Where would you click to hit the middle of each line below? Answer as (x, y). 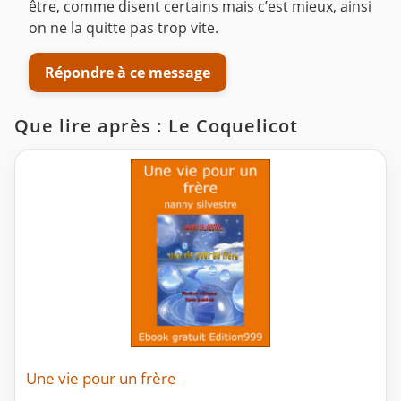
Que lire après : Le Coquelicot (156, 126)
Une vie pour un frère (101, 379)
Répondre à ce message (128, 72)
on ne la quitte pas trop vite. (124, 28)
